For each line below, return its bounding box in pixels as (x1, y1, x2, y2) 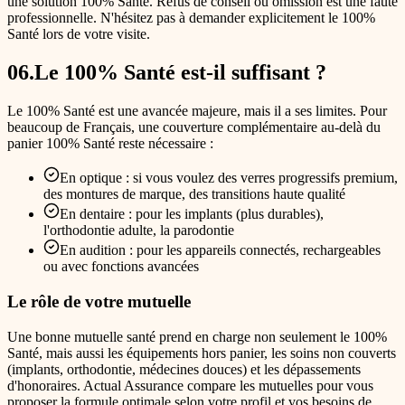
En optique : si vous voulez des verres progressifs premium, (60, 170, 398, 186)
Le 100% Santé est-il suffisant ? (34, 61, 326, 85)
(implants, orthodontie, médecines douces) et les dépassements (7, 361, 361, 377)
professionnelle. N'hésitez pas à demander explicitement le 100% (7, 10, 375, 26)
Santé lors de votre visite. (7, 26, 150, 42)
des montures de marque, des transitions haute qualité (43, 186, 345, 202)
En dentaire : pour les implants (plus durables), (60, 206, 324, 222)
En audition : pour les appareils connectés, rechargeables (60, 242, 381, 259)
